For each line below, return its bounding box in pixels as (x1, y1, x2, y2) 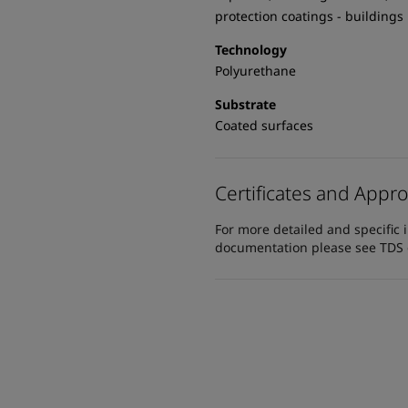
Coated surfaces (215, 117, 313, 134)
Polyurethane (215, 62, 296, 79)
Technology (215, 41, 287, 58)
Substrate (215, 96, 276, 113)
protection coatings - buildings (215, 7, 403, 25)
